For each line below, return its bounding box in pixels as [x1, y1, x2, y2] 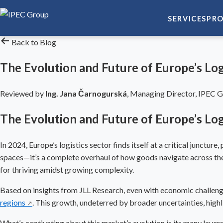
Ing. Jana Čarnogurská [45, 88, 127, 98]
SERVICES [168, 14, 207, 23]
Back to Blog [10, 37, 56, 47]
